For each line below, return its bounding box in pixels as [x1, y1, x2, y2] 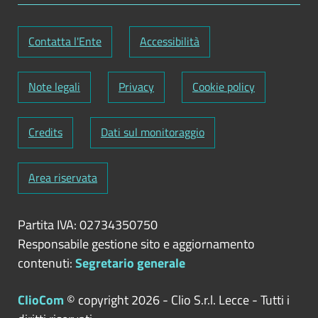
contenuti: [18, 253, 75, 273]
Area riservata [28, 169, 97, 186]
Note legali [28, 78, 80, 95]
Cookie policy [192, 78, 255, 95]
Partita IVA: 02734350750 [18, 215, 158, 234]
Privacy [119, 78, 154, 95]
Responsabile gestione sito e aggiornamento [18, 234, 255, 253]
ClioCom [18, 290, 64, 309]
